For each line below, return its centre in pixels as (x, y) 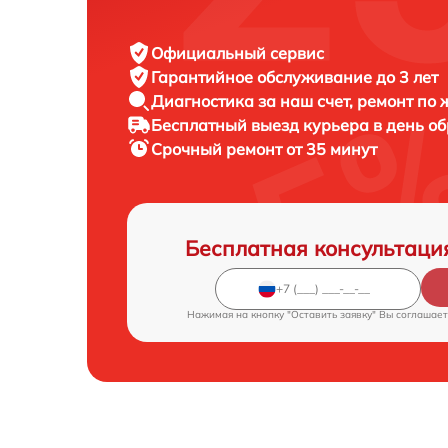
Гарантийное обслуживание (263, 77)
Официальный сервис (237, 53)
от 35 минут (331, 149)
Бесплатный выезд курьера (262, 125)
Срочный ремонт (218, 149)
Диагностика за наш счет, (254, 101)
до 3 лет (407, 77)
